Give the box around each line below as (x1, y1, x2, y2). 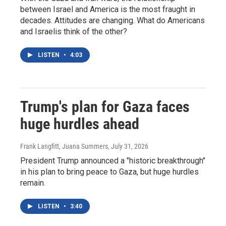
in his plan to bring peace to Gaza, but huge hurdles (20, 167, 199, 177)
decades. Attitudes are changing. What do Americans (20, 16, 205, 25)
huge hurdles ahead (20, 115, 139, 133)
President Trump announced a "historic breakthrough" (20, 156, 205, 165)
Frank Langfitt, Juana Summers (20, 142, 108, 150)
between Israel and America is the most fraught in (20, 5, 195, 14)
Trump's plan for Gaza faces (20, 98, 190, 116)
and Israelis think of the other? (20, 27, 127, 36)
